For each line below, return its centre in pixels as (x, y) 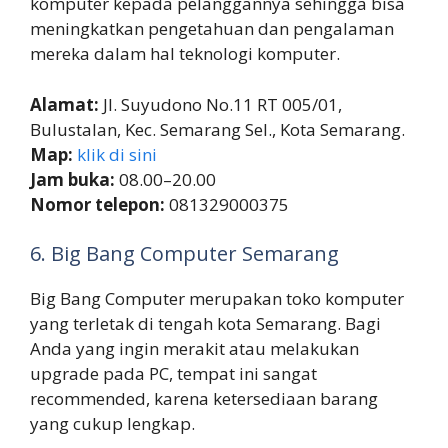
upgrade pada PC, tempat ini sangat (173, 374)
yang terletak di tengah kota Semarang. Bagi (205, 324)
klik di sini (117, 154)
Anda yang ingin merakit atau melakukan (194, 349)
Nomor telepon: (99, 204)
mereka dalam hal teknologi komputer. (185, 54)
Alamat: (66, 104)
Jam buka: (74, 179)
